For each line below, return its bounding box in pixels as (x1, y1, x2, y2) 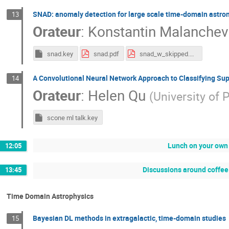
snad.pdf (93, 49, 119, 59)
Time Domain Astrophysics (7, 191, 94, 201)
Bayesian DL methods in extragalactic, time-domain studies (33, 213, 226, 223)
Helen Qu (88, 85, 146, 105)
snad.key (47, 49, 73, 59)
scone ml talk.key (47, 113, 98, 122)
